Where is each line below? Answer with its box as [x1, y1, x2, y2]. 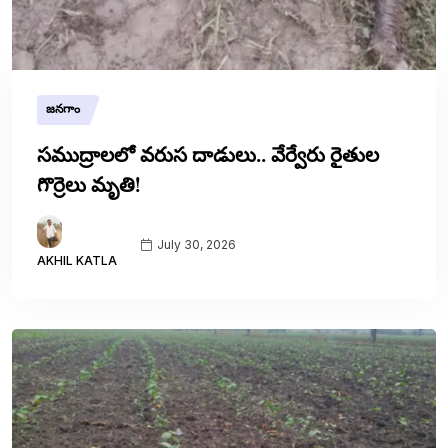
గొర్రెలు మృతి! [37, 172, 141, 198]
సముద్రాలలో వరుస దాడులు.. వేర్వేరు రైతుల [37, 142, 379, 168]
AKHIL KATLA [37, 253, 117, 269]
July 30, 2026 [154, 236, 236, 252]
